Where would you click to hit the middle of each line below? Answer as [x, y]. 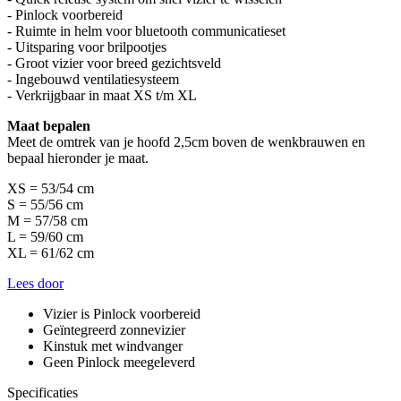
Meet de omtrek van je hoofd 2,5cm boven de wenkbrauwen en [186, 141]
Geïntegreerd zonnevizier [114, 329]
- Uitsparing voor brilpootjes [87, 47]
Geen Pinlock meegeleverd [119, 362]
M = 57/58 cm [47, 220]
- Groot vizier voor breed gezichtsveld [114, 63]
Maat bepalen [49, 125]
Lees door [35, 283]
